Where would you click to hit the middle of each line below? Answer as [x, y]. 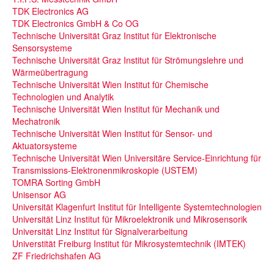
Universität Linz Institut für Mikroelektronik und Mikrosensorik [130, 219]
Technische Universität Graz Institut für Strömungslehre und [128, 60]
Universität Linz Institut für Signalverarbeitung [100, 231]
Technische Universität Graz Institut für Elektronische [114, 35]
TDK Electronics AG [50, 11]
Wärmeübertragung [50, 72]
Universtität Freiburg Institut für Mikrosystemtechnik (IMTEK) [129, 243]
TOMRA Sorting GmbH [56, 182]
